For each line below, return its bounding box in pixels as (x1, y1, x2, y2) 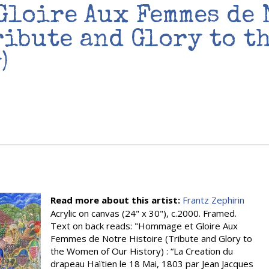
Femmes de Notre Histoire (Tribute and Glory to (50, 232, 252, 244)
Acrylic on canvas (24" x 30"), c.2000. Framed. (50, 207, 237, 219)
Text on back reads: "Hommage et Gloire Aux (50, 220, 238, 232)
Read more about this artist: (50, 194, 183, 206)
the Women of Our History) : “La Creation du (50, 245, 233, 257)
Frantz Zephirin (183, 194, 244, 206)
